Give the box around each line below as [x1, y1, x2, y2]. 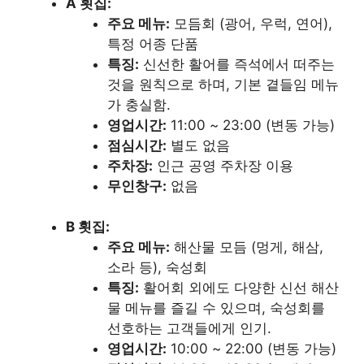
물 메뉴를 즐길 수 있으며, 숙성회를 [107, 300, 325, 317]
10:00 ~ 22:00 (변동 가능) [167, 340, 336, 357]
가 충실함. [107, 96, 171, 113]
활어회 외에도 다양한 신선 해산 [139, 279, 339, 297]
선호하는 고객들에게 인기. [107, 320, 271, 337]
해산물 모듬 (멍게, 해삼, [170, 239, 323, 256]
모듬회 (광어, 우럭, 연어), [170, 15, 332, 32]
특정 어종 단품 [107, 35, 198, 52]
